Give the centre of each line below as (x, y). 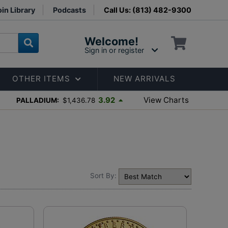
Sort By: (103, 176)
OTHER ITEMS (41, 79)
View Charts (166, 100)
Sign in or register (114, 50)
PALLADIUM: (37, 100)
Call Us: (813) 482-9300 (148, 10)
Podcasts (69, 10)
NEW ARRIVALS (144, 79)
